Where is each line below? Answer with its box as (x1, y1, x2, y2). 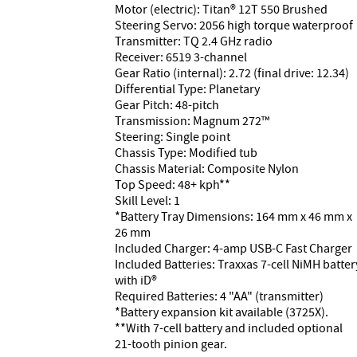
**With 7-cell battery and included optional (115, 320, 343, 336)
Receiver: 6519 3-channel (115, 49, 247, 65)
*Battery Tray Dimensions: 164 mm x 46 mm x (115, 208, 352, 225)
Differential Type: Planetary (115, 80, 260, 97)
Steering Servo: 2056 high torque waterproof (115, 17, 353, 33)
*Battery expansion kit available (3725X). (115, 304, 328, 320)
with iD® (115, 272, 157, 288)
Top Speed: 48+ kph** (115, 176, 230, 193)
